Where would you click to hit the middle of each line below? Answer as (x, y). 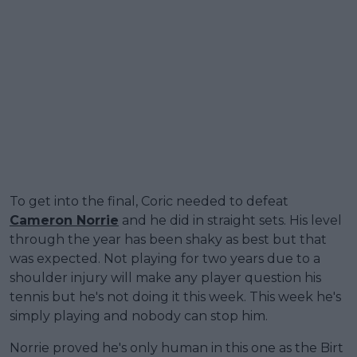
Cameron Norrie (64, 221)
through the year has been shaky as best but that (168, 240)
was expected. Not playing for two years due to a (165, 259)
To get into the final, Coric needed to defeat (149, 202)
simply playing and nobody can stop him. (139, 316)
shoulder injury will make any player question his (165, 278)
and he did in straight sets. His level (230, 221)
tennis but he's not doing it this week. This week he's (175, 297)
